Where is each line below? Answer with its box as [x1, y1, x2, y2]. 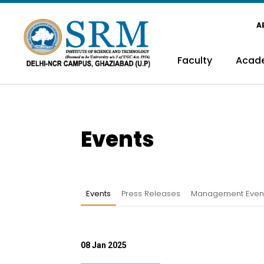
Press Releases [121, 188, 180, 199]
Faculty [177, 54, 212, 67]
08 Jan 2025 [81, 240, 127, 250]
